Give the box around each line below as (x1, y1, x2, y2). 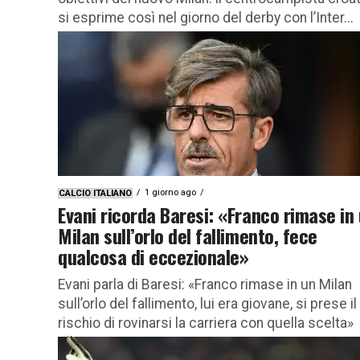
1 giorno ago (145, 186, 196, 198)
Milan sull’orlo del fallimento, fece (58, 220, 317, 250)
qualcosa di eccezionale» (58, 241, 249, 271)
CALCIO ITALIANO (59, 187, 132, 198)
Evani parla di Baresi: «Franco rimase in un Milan (58, 276, 352, 292)
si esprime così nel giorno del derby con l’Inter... (58, 9, 354, 26)
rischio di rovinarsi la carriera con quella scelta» (58, 314, 354, 331)
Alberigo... (58, 333, 120, 350)
